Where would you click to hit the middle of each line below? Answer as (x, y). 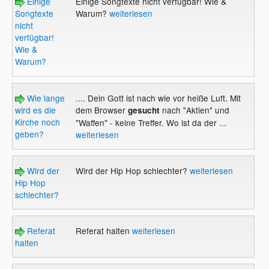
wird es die (36, 110)
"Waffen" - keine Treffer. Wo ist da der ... (151, 122)
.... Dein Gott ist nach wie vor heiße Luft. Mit (158, 98)
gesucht (142, 110)
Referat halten (104, 230)
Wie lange (45, 98)
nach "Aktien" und (194, 110)
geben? (30, 134)
